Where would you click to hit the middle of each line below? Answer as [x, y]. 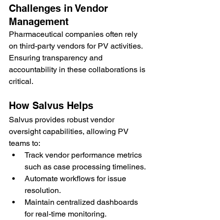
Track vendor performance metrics [84, 155]
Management [39, 21]
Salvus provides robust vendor [63, 119]
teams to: [25, 143]
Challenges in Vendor [60, 8]
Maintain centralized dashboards [82, 202]
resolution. [43, 190]
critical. [21, 81]
